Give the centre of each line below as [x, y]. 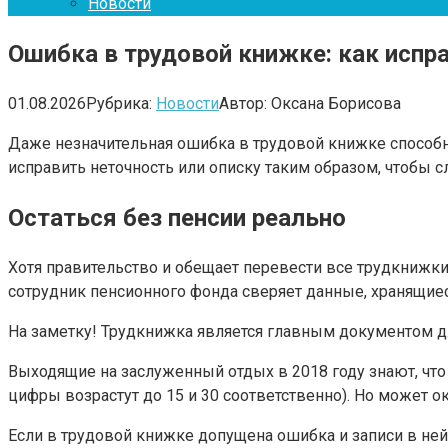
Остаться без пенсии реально [177, 217]
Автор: [243, 103]
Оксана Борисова [336, 103]
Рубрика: [119, 103]
